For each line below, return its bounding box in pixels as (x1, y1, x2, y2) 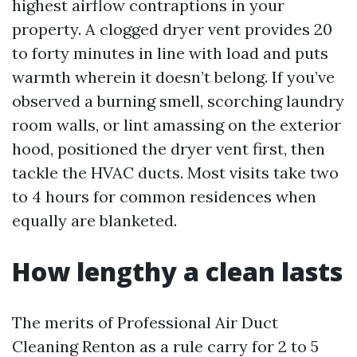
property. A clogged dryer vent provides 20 (12, 19, 332, 40)
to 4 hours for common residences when (12, 186, 316, 207)
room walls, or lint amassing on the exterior (12, 115, 341, 135)
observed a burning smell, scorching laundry (12, 91, 344, 112)
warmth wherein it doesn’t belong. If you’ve (12, 67, 335, 88)
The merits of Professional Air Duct (12, 312, 278, 333)
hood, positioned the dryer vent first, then (12, 139, 325, 159)
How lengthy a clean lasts (12, 254, 343, 289)
